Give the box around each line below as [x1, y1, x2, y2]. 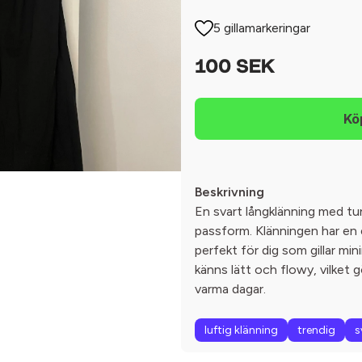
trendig [297, 323, 335, 337]
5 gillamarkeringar [213, 20, 311, 36]
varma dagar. [195, 281, 266, 297]
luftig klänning [204, 323, 278, 337]
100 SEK [195, 58, 275, 78]
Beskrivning [195, 184, 264, 200]
